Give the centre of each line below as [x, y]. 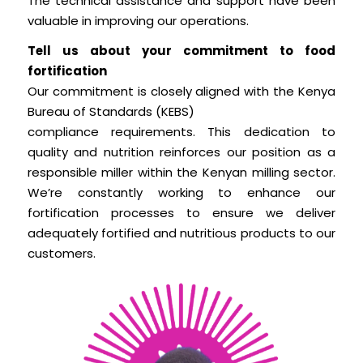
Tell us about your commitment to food [181, 51]
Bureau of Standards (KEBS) [111, 112]
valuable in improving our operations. [138, 20]
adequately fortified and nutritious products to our [181, 233]
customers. [61, 254]
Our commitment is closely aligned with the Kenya [181, 92]
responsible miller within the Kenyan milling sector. [181, 173]
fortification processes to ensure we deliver [181, 213]
